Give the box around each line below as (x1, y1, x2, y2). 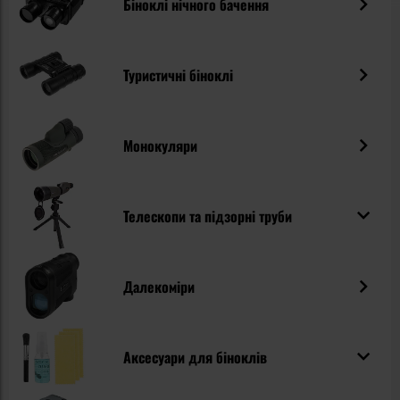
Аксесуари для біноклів (123, 346, 268, 368)
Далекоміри (123, 275, 196, 297)
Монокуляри (123, 134, 198, 156)
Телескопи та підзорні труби (123, 204, 293, 227)
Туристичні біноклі (123, 63, 234, 86)
